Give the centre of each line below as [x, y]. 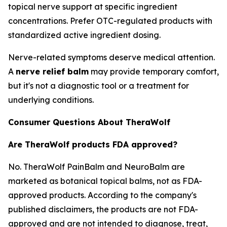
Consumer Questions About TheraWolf [89, 122]
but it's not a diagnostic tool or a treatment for [99, 86]
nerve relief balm [52, 71]
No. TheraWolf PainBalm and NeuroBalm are [97, 167]
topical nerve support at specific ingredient [93, 7]
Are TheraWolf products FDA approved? [93, 144]
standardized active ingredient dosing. [84, 35]
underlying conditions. [51, 100]
